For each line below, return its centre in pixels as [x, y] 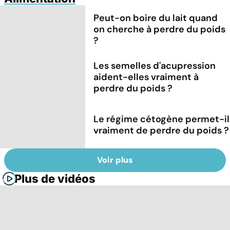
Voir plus [115, 160]
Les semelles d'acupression [155, 65]
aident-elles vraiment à [146, 77]
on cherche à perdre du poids [160, 29]
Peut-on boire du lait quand [156, 18]
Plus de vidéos [55, 179]
